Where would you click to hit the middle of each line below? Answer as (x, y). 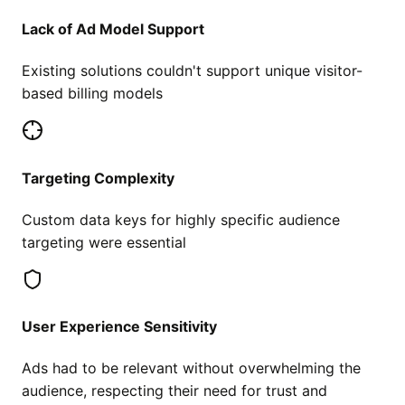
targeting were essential (104, 242)
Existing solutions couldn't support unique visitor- (192, 71)
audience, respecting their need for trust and (174, 391)
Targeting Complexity (98, 178)
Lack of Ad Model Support (113, 29)
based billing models (92, 94)
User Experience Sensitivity (119, 327)
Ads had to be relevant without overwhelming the (191, 368)
